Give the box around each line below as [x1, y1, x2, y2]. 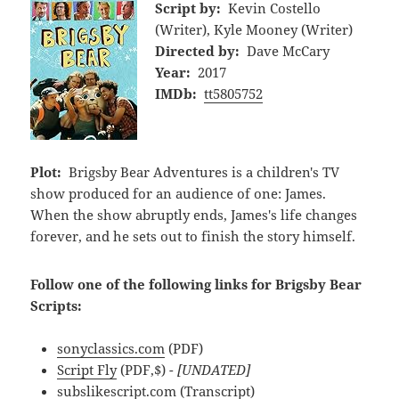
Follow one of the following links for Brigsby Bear [30, 274, 362, 293]
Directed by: [155, 41, 240, 60]
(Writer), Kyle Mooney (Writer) [155, 20, 354, 38]
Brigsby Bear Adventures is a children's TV [68, 162, 339, 181]
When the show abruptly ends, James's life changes [30, 205, 358, 224]
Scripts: [30, 296, 83, 314]
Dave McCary [246, 41, 330, 60]
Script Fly [57, 360, 118, 379]
